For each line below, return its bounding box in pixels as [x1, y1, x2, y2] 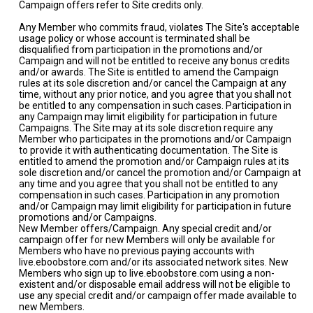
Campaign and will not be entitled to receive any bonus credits [19, 55, 290, 66]
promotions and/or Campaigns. [19, 212, 156, 223]
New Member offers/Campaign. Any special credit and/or [19, 223, 272, 234]
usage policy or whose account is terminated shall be [19, 33, 250, 44]
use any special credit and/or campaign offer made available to [19, 290, 297, 301]
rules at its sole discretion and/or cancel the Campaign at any [19, 78, 286, 89]
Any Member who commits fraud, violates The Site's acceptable [19, 22, 300, 33]
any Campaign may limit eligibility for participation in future [19, 111, 277, 122]
